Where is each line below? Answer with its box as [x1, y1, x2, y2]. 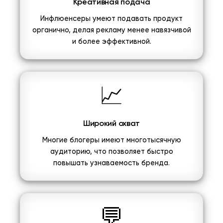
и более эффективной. [72, 38, 151, 46]
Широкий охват [83, 120, 140, 128]
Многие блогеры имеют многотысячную [42, 137, 181, 144]
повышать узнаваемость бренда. [53, 160, 170, 167]
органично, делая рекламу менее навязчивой [32, 27, 191, 34]
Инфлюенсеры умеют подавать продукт [40, 15, 183, 23]
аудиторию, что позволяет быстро [50, 148, 173, 156]
